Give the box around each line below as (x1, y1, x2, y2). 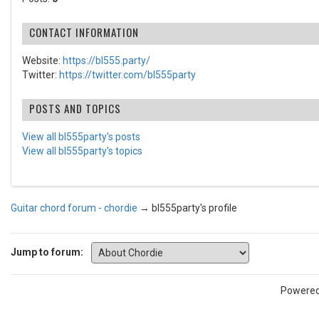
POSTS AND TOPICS (29, 100, 121, 116)
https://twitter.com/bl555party (59, 69, 196, 80)
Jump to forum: (11, 246, 83, 258)
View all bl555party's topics (22, 145, 142, 157)
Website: (22, 55, 63, 66)
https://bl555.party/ (63, 55, 150, 66)
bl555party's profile (152, 202, 237, 214)
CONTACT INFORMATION (29, 24, 139, 40)
